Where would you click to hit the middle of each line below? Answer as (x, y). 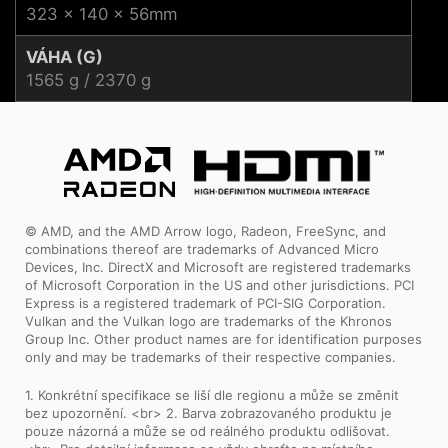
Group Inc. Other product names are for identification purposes (223, 338)
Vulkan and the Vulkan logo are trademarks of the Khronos (208, 320)
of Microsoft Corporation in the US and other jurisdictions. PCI (219, 284)
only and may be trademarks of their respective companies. (210, 356)
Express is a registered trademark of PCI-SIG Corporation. (205, 302)
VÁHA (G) (64, 56)
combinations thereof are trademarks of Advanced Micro (202, 248)
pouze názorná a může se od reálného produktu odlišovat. (207, 430)
